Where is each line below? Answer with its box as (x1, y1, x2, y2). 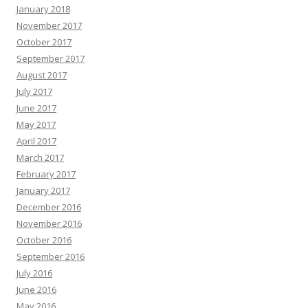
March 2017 (16, 151, 64, 164)
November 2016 (16, 217, 82, 230)
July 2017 (16, 85, 52, 98)
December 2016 (16, 201, 81, 213)
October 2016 (16, 234, 71, 246)
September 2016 (16, 250, 85, 263)
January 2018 (16, 3, 70, 15)
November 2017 (16, 19, 82, 32)
